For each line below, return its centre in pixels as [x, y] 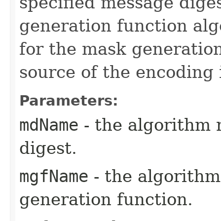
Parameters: [69, 100]
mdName [49, 125]
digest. [48, 148]
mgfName [54, 176]
